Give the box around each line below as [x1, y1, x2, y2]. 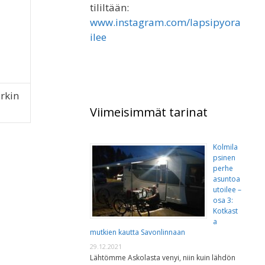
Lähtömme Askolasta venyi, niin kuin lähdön [90, 253, 235, 263]
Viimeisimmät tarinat [90, 104, 208, 121]
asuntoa [213, 174, 240, 185]
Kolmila [213, 142, 238, 153]
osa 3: [213, 195, 233, 206]
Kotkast [213, 206, 238, 216]
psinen [213, 153, 235, 163]
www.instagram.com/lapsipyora [90, 15, 241, 30]
